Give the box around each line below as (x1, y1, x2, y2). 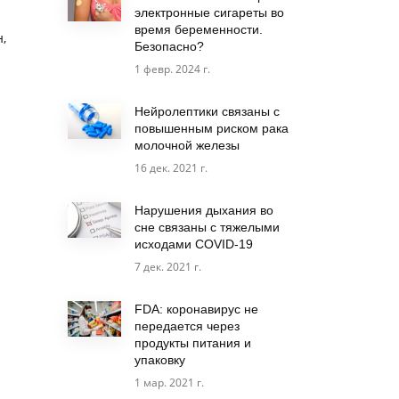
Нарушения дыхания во (134, 203, 273, 217)
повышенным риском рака (134, 121, 289, 135)
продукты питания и (134, 336, 251, 350)
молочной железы (134, 138, 240, 152)
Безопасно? (134, 39, 204, 53)
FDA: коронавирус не (134, 302, 258, 316)
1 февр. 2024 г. (134, 61, 210, 77)
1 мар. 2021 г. (134, 375, 204, 390)
